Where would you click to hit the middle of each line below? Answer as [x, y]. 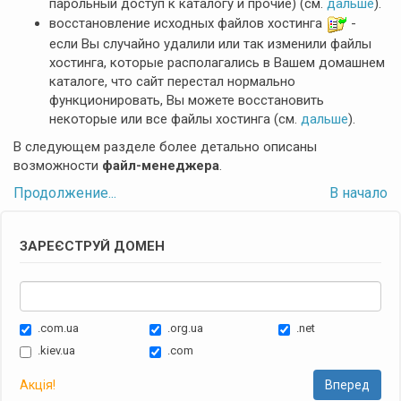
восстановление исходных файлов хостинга [188, 23]
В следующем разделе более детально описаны [165, 147]
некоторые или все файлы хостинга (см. [175, 119]
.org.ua [185, 328]
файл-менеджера [161, 166]
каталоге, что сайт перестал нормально [172, 81]
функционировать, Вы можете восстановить [187, 100]
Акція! [38, 385]
